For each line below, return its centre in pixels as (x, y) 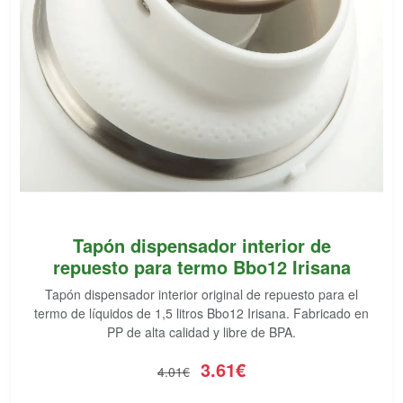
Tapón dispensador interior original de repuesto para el (201, 294)
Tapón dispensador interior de (201, 245)
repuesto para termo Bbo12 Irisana (201, 267)
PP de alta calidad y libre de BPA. (201, 332)
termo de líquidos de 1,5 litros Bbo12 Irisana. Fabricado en (201, 313)
